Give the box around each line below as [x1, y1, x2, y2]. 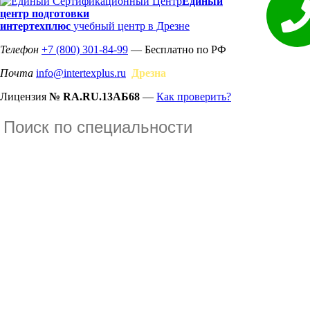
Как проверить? [156, 90, 231, 102]
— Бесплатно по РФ [128, 43, 226, 55]
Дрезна [131, 66, 166, 79]
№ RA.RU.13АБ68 [49, 90, 140, 102]
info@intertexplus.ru [36, 66, 126, 79]
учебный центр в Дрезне [73, 19, 190, 32]
